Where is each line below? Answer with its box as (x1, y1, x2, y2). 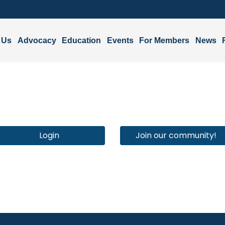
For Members (139, 36, 189, 45)
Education (62, 36, 101, 45)
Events (106, 36, 134, 45)
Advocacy (17, 36, 56, 45)
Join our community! (135, 130, 216, 142)
